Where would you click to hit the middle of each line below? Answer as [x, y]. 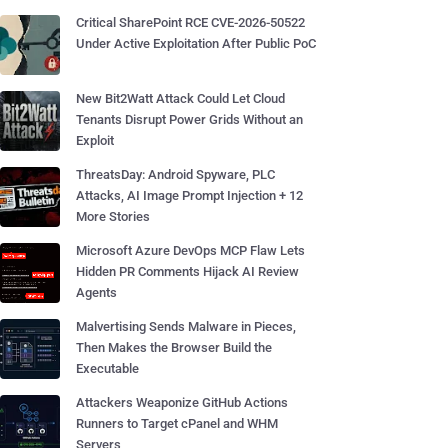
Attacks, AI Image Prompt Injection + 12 [189, 195]
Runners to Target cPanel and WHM [177, 423]
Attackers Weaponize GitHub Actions [182, 402]
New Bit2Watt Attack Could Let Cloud [180, 98]
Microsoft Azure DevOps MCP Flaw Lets [190, 250]
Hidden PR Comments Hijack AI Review [187, 271]
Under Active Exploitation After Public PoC [196, 43]
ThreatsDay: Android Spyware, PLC [175, 174]
